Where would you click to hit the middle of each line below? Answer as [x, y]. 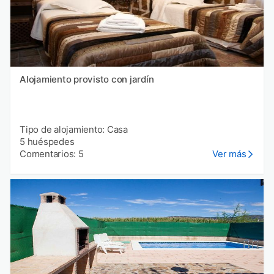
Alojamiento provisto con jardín [87, 80]
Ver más [229, 154]
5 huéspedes [47, 142]
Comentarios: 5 [52, 154]
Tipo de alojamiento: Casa [74, 130]
